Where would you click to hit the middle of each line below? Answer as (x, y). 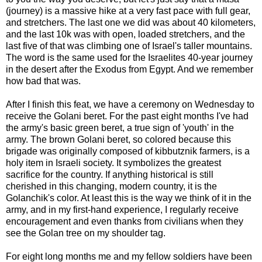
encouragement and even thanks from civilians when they (125, 222)
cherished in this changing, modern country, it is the (111, 187)
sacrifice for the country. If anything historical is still (110, 175)
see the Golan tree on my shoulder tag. (86, 233)
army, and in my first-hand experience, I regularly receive (122, 210)
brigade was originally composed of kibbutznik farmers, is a (128, 151)
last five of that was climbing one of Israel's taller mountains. (129, 46)
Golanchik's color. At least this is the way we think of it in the (129, 198)
